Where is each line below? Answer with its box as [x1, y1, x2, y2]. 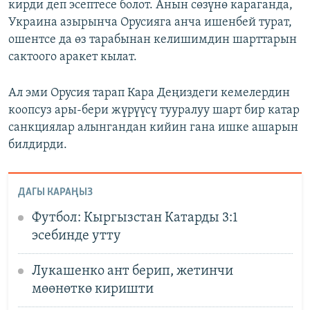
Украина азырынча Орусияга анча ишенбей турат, [8, 16, 292, 30]
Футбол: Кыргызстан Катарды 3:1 [31, 210, 238, 225]
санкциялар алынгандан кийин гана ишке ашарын [8, 121, 298, 135]
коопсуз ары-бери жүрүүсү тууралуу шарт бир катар [8, 104, 300, 118]
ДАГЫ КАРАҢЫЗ [17, 186, 93, 198]
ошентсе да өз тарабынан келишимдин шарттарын [8, 33, 297, 47]
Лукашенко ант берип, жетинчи [31, 264, 233, 278]
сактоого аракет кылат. [8, 51, 137, 64]
